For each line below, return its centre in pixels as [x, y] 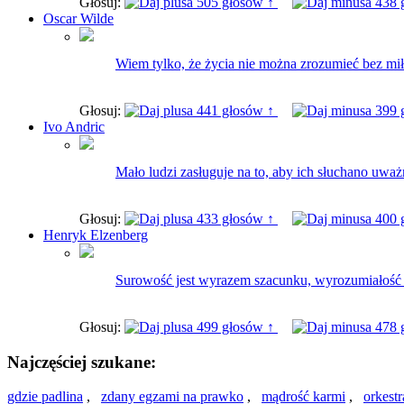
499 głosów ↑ [235, 326]
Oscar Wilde [78, 18]
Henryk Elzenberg [96, 234]
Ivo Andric [74, 126]
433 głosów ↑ [235, 218]
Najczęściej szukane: [82, 362]
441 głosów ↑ [235, 110]
